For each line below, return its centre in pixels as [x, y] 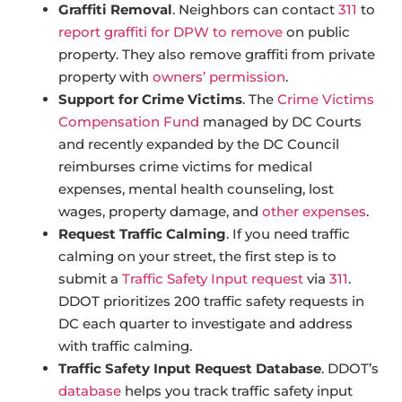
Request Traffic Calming [142, 234]
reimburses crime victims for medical [185, 167]
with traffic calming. [125, 346]
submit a [90, 279]
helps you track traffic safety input [237, 391]
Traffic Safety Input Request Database [190, 369]
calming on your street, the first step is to [197, 257]
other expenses [314, 212]
